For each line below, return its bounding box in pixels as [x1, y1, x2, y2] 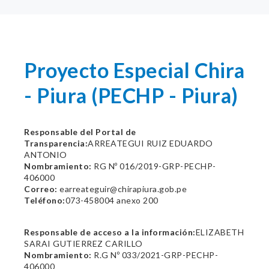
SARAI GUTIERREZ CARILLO [24, 238, 143, 249]
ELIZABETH [195, 227, 244, 237]
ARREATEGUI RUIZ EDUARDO [88, 138, 213, 148]
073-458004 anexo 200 [65, 195, 159, 205]
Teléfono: [24, 195, 65, 205]
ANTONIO [24, 150, 67, 160]
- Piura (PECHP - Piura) [24, 83, 238, 107]
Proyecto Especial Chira [24, 58, 245, 82]
